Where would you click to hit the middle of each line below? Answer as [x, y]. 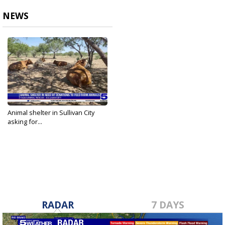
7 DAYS [167, 205]
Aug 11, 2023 [24, 130]
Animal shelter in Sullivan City [51, 113]
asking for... [25, 122]
